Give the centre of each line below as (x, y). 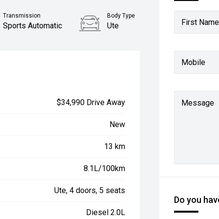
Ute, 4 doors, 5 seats (90, 190)
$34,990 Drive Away (91, 102)
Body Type (121, 16)
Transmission (22, 16)
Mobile (194, 62)
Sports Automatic (33, 26)
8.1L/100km (105, 168)
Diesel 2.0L (106, 212)
